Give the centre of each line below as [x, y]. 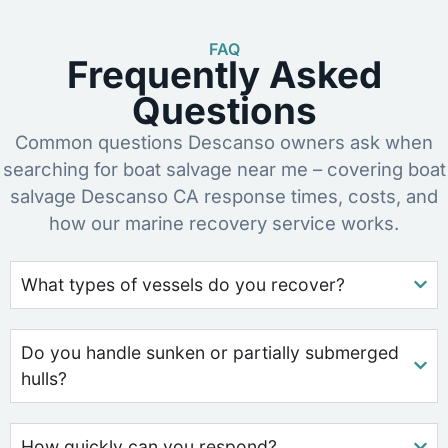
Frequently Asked [224, 74]
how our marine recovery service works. [224, 222]
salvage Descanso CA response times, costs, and [224, 195]
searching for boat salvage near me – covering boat [224, 168]
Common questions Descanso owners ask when [224, 141]
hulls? [44, 378]
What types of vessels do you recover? [183, 284]
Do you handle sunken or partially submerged [210, 352]
